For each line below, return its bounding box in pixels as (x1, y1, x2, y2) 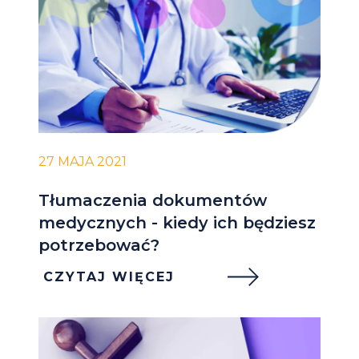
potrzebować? (38, 235, 159, 255)
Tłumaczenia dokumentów (38, 190, 267, 210)
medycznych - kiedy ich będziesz (38, 212, 316, 232)
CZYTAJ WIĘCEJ (43, 268, 175, 284)
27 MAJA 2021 (38, 153, 127, 169)
